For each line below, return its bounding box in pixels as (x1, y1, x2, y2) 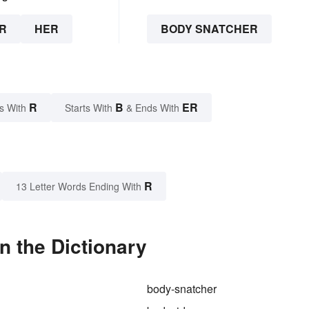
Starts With (65, 101, 115, 115)
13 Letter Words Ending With (16, 179, 141, 194)
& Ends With (123, 101, 182, 115)
